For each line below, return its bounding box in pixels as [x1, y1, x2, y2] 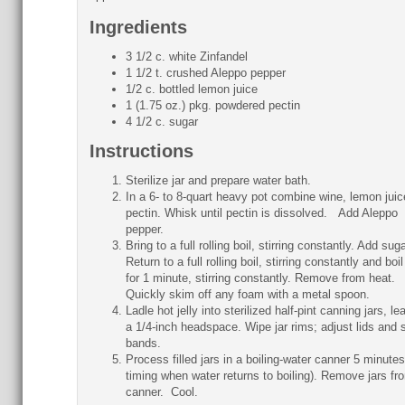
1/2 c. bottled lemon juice [125, 82, 258, 96]
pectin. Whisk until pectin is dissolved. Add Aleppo [125, 206, 398, 220]
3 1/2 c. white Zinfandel [125, 50, 248, 63]
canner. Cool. [125, 385, 198, 399]
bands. [125, 336, 161, 350]
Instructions [89, 141, 193, 161]
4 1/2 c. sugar [125, 115, 198, 128]
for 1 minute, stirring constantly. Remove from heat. [125, 271, 395, 285]
